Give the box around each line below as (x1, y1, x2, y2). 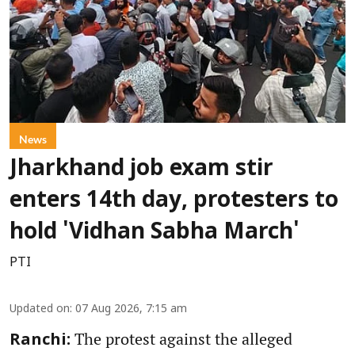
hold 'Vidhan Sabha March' (10, 219, 300, 247)
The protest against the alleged (71, 328, 292, 350)
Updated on (10, 303, 70, 317)
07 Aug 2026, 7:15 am (75, 303, 187, 317)
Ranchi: (10, 331, 71, 351)
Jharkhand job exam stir (10, 156, 273, 184)
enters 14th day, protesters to (10, 188, 338, 216)
